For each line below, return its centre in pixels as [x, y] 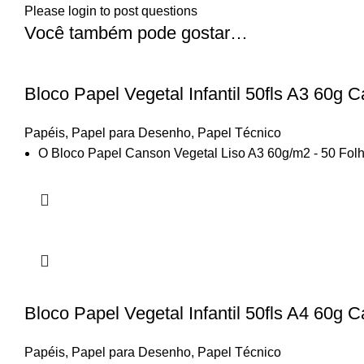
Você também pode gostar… [136, 33]
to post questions [147, 11]
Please [46, 11]
